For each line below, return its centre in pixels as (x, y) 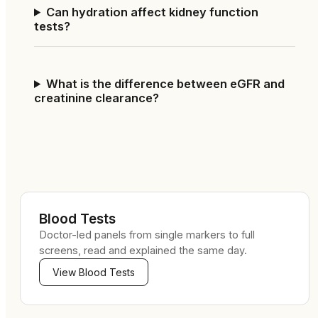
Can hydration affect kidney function (153, 12)
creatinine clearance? (97, 98)
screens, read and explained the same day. (143, 250)
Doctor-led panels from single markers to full (147, 235)
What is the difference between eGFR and (166, 84)
